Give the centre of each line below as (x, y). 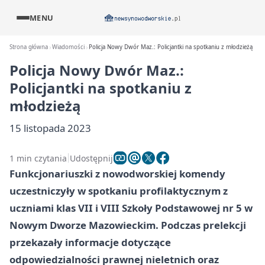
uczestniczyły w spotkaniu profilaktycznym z (119, 191)
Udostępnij (91, 158)
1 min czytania (38, 158)
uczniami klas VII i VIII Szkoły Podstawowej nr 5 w (131, 208)
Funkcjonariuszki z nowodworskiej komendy (117, 174)
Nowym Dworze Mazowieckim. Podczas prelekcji (128, 225)
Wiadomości (69, 47)
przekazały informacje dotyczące (90, 242)
